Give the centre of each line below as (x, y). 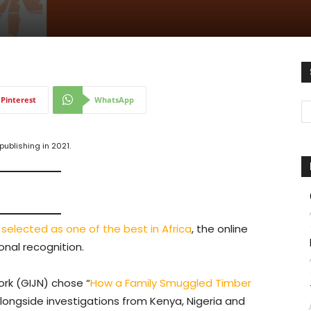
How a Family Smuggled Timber (171, 283)
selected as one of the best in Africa (96, 228)
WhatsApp (114, 99)
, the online (220, 228)
